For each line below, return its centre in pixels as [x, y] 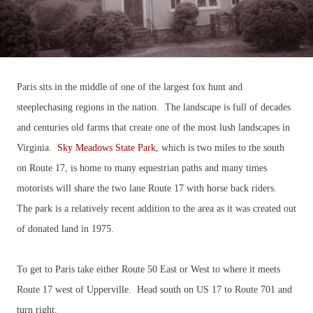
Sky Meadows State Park [107, 147]
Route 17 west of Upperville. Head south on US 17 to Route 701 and [154, 289]
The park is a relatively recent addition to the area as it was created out [156, 208]
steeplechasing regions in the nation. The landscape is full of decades [154, 107]
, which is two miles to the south [220, 147]
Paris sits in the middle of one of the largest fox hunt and [130, 87]
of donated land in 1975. [65, 228]
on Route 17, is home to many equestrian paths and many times [142, 168]
